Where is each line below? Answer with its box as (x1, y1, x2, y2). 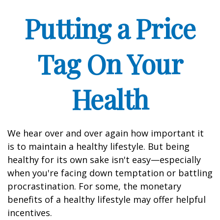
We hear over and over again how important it (7, 127, 204, 139)
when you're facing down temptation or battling (7, 167, 213, 179)
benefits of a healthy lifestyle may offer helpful (7, 193, 206, 205)
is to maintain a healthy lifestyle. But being (7, 140, 190, 152)
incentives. (7, 207, 52, 219)
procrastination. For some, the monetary (7, 180, 181, 192)
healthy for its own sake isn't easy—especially (7, 154, 201, 165)
